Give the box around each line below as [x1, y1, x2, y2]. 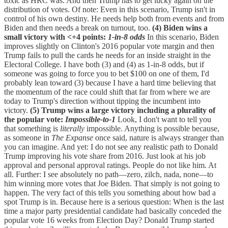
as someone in [4, 133, 51, 142]
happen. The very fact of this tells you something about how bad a [4, 188, 216, 197]
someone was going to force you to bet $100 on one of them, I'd [4, 69, 209, 78]
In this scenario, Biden [145, 33, 219, 42]
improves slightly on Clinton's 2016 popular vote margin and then [4, 42, 214, 51]
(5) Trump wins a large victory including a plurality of [30, 106, 215, 115]
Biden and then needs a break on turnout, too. [4, 23, 152, 33]
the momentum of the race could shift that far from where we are [4, 88, 210, 97]
